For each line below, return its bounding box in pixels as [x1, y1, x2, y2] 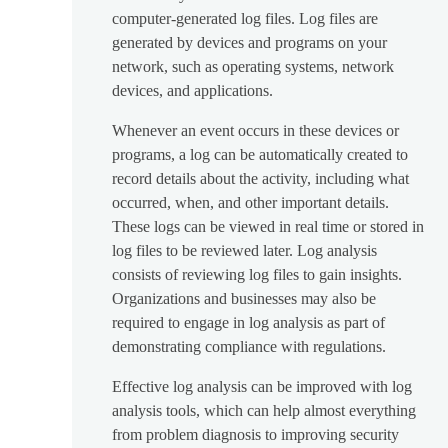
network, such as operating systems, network [112, 58, 394, 76]
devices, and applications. [112, 82, 273, 100]
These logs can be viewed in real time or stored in [112, 218, 424, 236]
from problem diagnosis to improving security [112, 426, 399, 444]
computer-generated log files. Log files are [112, 10, 378, 28]
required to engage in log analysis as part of [112, 314, 385, 332]
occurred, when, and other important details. [112, 194, 389, 212]
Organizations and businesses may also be [112, 290, 376, 308]
